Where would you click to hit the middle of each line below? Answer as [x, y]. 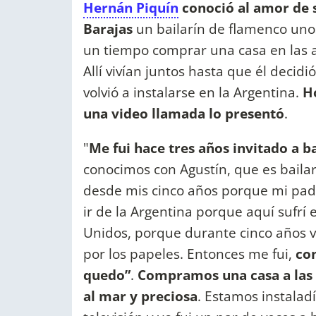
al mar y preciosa [140, 296]
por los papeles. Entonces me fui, [189, 254]
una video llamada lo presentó [184, 114]
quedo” [107, 275]
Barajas [108, 29]
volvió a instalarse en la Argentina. [193, 92]
